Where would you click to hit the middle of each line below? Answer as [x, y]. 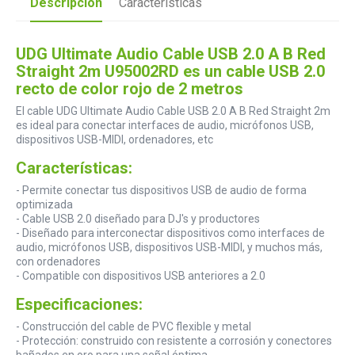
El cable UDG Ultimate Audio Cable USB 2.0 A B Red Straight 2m [173, 111]
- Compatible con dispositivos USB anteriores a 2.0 [141, 275]
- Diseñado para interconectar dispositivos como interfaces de [170, 233]
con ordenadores [58, 261]
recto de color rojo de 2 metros [130, 88]
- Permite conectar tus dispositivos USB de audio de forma [161, 190]
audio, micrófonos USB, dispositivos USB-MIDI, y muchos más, [169, 247]
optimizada [44, 204]
